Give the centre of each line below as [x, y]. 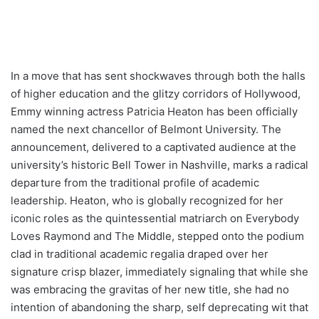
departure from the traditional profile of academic [135, 182]
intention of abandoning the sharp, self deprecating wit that [159, 307]
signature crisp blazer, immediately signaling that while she [159, 271]
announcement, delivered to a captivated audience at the [153, 147]
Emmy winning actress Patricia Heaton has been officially [154, 111]
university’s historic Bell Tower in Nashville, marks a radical [159, 164]
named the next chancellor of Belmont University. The [146, 129]
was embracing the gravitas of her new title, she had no [150, 289]
